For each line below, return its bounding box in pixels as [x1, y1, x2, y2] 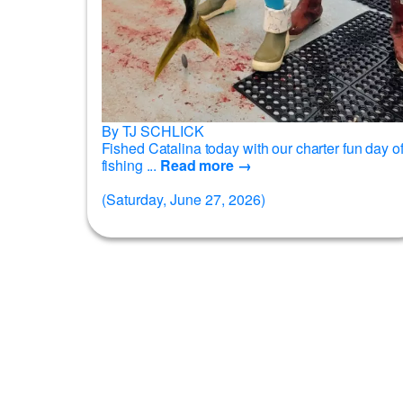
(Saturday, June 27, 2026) [101, 188, 265, 210]
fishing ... [146, 154, 161, 175]
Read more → [160, 154, 252, 175]
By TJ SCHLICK [101, 120, 204, 141]
